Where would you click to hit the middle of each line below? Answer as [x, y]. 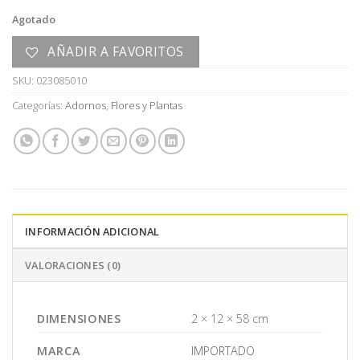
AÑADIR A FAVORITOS [116, 52]
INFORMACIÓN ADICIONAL [92, 231]
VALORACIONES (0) [73, 265]
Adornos [86, 106]
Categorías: [39, 106]
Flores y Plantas [147, 106]
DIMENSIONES [79, 319]
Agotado [34, 20]
